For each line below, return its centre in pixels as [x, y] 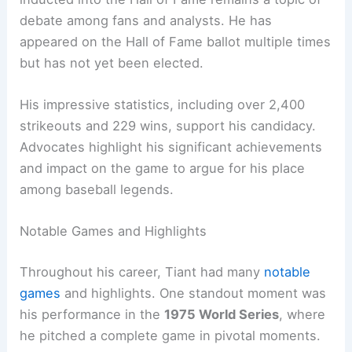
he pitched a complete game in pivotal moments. [170, 336]
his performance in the [92, 315]
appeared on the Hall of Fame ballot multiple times [176, 41]
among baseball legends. [97, 190]
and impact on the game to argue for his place [163, 169]
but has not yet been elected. [112, 62]
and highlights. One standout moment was [194, 293]
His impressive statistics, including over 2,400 [163, 105]
